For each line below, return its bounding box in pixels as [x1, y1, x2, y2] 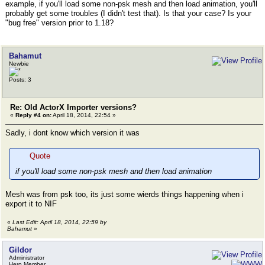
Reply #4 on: [15, 112, 51, 118]
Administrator [9, 254, 44, 261]
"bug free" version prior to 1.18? [5, 18, 114, 27]
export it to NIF [5, 199, 57, 208]
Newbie [9, 60, 29, 67]
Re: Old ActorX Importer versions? [10, 103, 137, 112]
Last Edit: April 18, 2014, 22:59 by [12, 219, 106, 225]
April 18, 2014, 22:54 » [51, 112, 116, 118]
